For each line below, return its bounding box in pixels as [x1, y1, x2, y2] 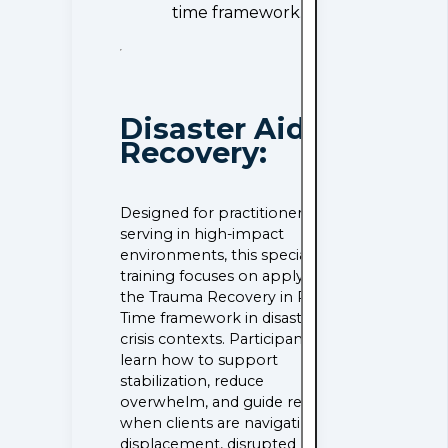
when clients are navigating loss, [120, 413, 356, 432]
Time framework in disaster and [120, 308, 349, 327]
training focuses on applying [120, 266, 328, 285]
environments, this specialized [120, 245, 341, 264]
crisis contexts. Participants [120, 329, 317, 348]
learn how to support [120, 350, 279, 369]
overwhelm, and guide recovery [120, 392, 352, 411]
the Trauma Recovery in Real [120, 287, 330, 306]
